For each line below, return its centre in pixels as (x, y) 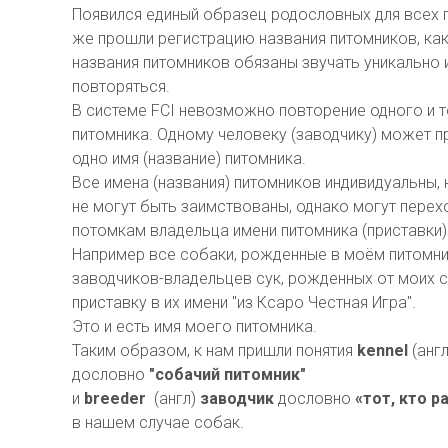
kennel (382, 350)
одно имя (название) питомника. (189, 158)
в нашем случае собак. (158, 422)
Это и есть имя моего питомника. (194, 326)
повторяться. (121, 86)
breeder (115, 398)
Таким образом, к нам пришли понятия (214, 350)
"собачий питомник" (225, 374)
